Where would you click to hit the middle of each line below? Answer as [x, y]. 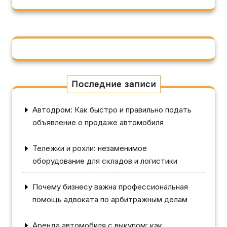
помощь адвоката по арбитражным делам [110, 199]
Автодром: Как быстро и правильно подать [112, 109]
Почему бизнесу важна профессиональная [110, 186]
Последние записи [113, 84]
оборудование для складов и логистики [105, 161]
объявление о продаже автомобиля [98, 122]
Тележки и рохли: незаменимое [90, 148]
